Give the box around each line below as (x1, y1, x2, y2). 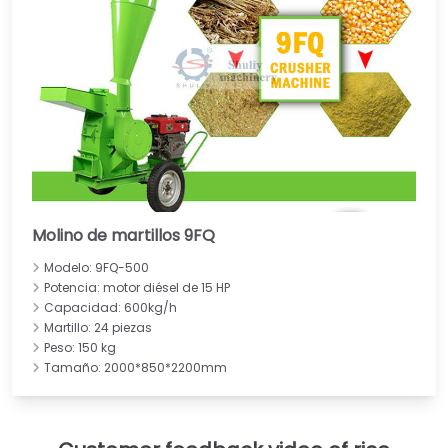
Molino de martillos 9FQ (32, 223, 215, 247)
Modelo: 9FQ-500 (44, 258, 149, 276)
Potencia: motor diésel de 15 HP (44, 278, 230, 296)
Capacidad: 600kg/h (44, 298, 177, 316)
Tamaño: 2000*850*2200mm (44, 358, 227, 376)
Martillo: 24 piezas (44, 318, 152, 336)
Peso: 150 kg (44, 338, 116, 356)
